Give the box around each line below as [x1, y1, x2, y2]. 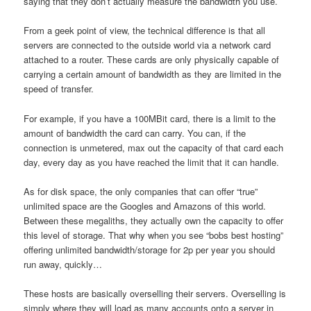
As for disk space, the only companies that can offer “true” [24, 184, 258, 198]
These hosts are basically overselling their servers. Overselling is [24, 286, 287, 300]
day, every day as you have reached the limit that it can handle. [24, 155, 280, 169]
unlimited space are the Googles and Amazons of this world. [24, 199, 267, 212]
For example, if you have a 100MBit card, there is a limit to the [24, 111, 276, 125]
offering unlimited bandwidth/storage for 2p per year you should [24, 242, 276, 256]
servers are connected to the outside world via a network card [24, 38, 271, 52]
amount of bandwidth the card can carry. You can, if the [24, 126, 246, 140]
